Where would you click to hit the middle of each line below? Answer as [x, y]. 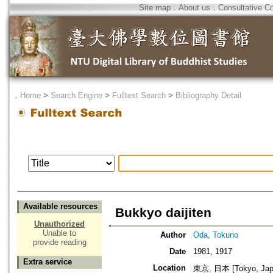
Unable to [59, 233]
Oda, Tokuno [216, 235]
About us [194, 8]
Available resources [60, 207]
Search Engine [76, 95]
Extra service [48, 262]
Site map [155, 8]
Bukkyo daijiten [163, 213]
